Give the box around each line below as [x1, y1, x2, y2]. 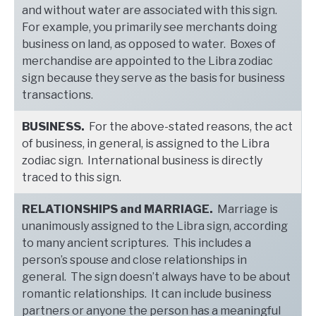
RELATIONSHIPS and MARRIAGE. [22, 202, 215, 216]
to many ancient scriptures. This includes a [22, 236, 251, 250]
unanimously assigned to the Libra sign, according [22, 219, 288, 233]
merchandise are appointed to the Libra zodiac [22, 54, 273, 68]
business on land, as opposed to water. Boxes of [22, 37, 276, 51]
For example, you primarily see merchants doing [22, 20, 277, 34]
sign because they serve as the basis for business [22, 71, 285, 85]
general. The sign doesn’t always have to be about [22, 269, 291, 284]
